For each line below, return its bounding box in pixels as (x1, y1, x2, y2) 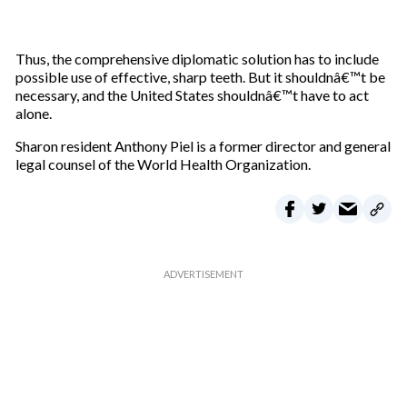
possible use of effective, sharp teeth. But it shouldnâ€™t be (15, 68, 385, 85)
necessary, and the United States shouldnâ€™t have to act (15, 86, 369, 104)
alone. (15, 104, 52, 122)
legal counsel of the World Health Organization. (15, 155, 311, 173)
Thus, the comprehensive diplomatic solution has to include (15, 50, 379, 67)
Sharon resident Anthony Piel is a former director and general (15, 137, 391, 154)
